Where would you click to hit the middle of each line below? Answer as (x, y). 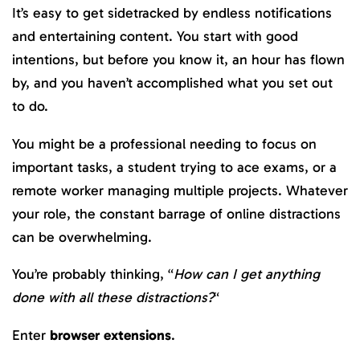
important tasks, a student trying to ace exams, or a (174, 167)
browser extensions (110, 335)
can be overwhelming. (84, 237)
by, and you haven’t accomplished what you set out (172, 83)
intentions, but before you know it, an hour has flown (178, 60)
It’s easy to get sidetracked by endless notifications (172, 13)
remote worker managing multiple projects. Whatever (180, 190)
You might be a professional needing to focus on (164, 143)
